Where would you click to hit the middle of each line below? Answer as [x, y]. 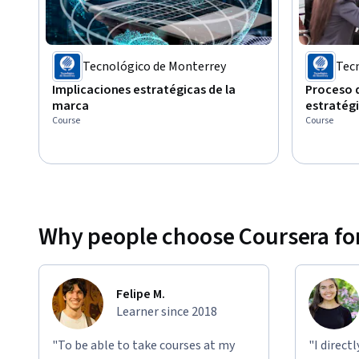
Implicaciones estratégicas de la [144, 90]
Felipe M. [141, 294]
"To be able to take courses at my [143, 346]
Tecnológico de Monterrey [154, 67]
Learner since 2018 [167, 312]
